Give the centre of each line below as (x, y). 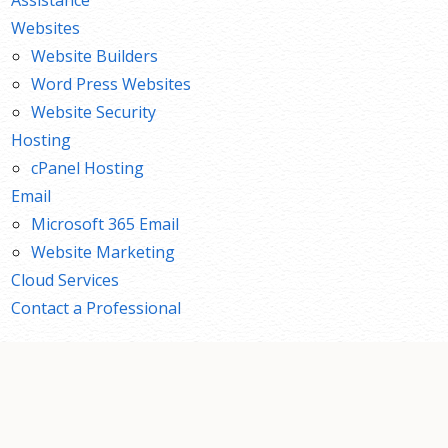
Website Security (94, 111)
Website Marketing (103, 251)
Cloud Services (65, 279)
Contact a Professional (96, 307)
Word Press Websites (111, 83)
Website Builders (95, 55)
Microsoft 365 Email (105, 223)
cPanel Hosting (88, 167)
